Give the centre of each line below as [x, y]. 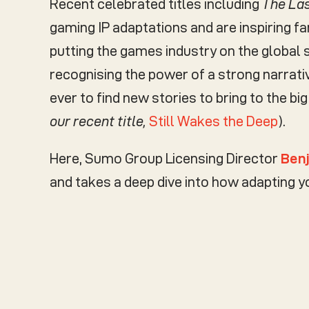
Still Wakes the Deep [213, 121]
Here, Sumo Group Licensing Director [165, 158]
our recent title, [99, 121]
